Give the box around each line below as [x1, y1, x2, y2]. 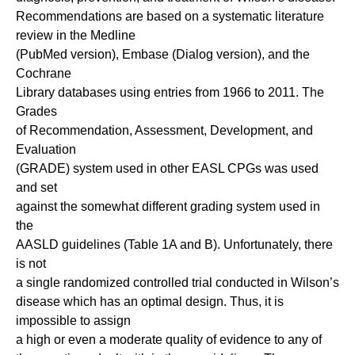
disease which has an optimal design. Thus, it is [16, 295, 284, 308]
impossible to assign [16, 314, 131, 327]
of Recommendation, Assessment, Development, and [16, 124, 313, 137]
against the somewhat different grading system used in [16, 200, 320, 213]
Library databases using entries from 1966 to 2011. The [16, 86, 324, 99]
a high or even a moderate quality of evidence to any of [16, 333, 322, 346]
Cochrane [16, 67, 71, 80]
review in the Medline [16, 29, 136, 42]
